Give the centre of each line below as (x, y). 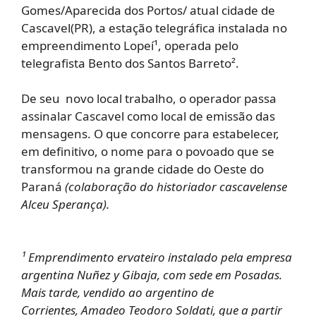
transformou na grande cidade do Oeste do (142, 169)
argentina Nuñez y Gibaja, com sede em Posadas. (152, 275)
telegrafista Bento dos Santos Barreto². (130, 63)
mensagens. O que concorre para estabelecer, (150, 134)
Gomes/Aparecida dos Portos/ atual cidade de (148, 10)
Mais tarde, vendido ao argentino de (117, 293)
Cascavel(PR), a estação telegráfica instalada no (154, 28)
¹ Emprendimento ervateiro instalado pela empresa (157, 257)
